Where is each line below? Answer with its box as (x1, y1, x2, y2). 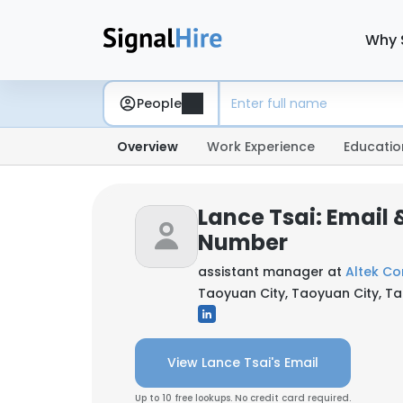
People (137, 94, 182, 112)
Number (198, 228, 288, 257)
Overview (117, 138, 178, 156)
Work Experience (207, 138, 315, 156)
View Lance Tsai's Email (167, 354, 318, 372)
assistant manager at (198, 263, 345, 281)
